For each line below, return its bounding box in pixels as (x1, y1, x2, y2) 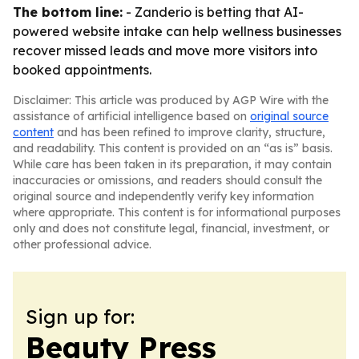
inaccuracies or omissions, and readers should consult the (13, 173, 322, 188)
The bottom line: (13, 4, 123, 20)
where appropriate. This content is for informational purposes (13, 205, 341, 220)
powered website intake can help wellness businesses (13, 23, 341, 39)
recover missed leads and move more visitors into (13, 42, 317, 58)
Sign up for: (26, 305, 135, 329)
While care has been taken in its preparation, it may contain (13, 157, 332, 171)
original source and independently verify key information (13, 189, 314, 204)
